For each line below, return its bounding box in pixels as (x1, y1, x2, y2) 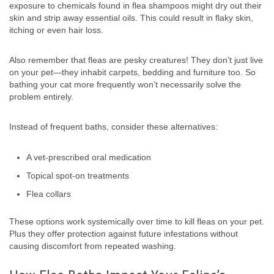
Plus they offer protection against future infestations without (9, 229, 238, 239)
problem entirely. (9, 92, 73, 102)
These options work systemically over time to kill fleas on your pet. (9, 217, 264, 227)
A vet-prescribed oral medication (26, 152, 151, 163)
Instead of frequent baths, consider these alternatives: (9, 122, 218, 132)
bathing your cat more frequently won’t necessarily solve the (9, 80, 241, 90)
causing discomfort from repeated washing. (9, 241, 176, 251)
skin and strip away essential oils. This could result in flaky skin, (9, 13, 253, 23)
